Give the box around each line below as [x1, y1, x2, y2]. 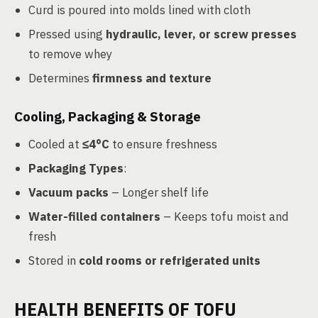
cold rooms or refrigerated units [79, 253, 261, 268]
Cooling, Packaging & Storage [14, 108, 201, 125]
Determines [28, 70, 92, 86]
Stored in [28, 253, 79, 268]
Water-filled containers [28, 209, 160, 224]
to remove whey [28, 46, 112, 62]
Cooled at [28, 136, 82, 152]
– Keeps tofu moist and [160, 209, 289, 224]
